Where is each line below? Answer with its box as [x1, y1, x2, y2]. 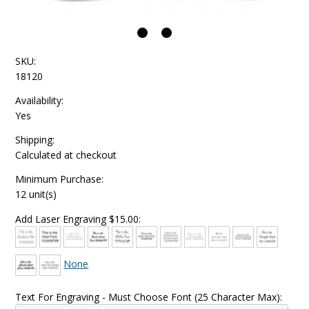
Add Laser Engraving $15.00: [15, 212, 141, 226]
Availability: [15, 94, 64, 107]
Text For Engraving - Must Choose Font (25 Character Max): [15, 290, 283, 303]
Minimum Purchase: [15, 172, 104, 186]
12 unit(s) [15, 188, 57, 201]
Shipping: [15, 133, 55, 146]
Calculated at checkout [15, 148, 117, 161]
